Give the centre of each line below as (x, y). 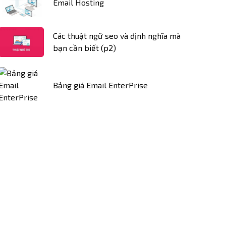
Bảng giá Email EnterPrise (100, 85)
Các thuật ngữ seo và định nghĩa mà (117, 36)
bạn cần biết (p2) (84, 48)
